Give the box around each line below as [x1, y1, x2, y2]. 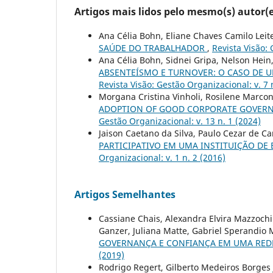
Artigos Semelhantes [74, 187, 175, 201]
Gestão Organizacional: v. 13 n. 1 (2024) [99, 115, 261, 127]
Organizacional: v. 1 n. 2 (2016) [99, 152, 225, 163]
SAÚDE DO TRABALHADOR [99, 42, 207, 54]
